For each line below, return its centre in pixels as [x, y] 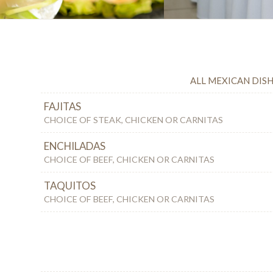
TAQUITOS [70, 186]
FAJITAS [62, 107]
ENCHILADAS [75, 146]
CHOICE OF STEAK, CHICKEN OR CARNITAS [133, 120]
